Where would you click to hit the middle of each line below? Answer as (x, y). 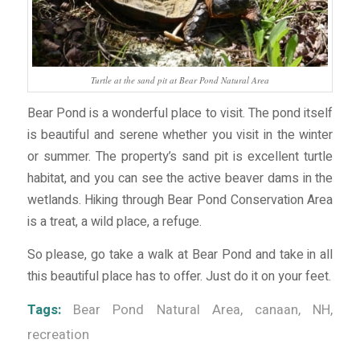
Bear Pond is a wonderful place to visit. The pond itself (180, 114)
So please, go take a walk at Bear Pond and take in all (180, 254)
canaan (277, 311)
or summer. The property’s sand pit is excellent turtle (180, 157)
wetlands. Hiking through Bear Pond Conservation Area (180, 200)
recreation (58, 335)
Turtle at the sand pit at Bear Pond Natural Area (180, 80)
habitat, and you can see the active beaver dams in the (180, 179)
